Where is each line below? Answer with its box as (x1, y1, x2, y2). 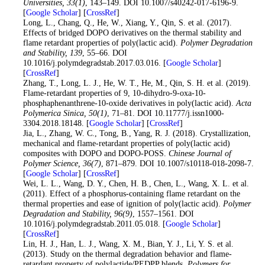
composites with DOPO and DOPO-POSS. (22, 148, 169, 159)
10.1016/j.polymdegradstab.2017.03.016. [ (22, 58, 166, 68)
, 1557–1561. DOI (132, 209, 194, 219)
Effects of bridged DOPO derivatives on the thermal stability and (22, 28, 241, 38)
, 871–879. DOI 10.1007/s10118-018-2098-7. (101, 159, 254, 169)
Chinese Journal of (168, 148, 231, 159)
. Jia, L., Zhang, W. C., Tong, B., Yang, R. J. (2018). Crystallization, (18, 128, 251, 138)
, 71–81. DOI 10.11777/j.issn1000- (106, 108, 224, 118)
